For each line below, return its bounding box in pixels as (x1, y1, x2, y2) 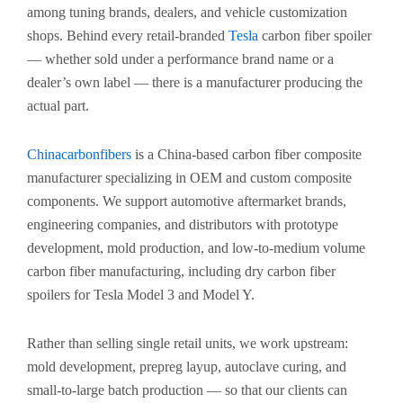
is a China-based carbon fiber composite (131, 147, 362, 162)
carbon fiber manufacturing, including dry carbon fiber (27, 264, 336, 279)
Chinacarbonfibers (27, 147, 131, 162)
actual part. (27, 98, 89, 113)
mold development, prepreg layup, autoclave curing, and (27, 359, 346, 374)
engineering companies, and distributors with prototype (27, 217, 338, 232)
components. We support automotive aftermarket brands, (27, 193, 346, 209)
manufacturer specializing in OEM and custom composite (27, 170, 352, 185)
